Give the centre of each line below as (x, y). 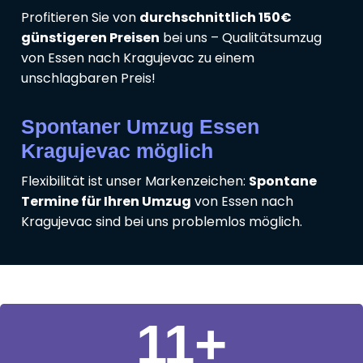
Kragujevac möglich (117, 150)
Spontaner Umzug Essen (140, 126)
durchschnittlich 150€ (216, 17)
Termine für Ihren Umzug (106, 201)
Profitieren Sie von (80, 17)
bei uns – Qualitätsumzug (241, 37)
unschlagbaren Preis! (88, 78)
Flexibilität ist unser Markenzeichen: (135, 181)
